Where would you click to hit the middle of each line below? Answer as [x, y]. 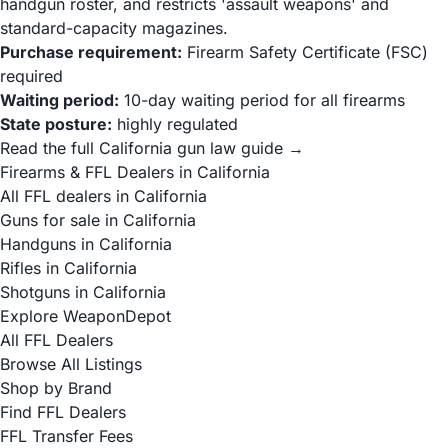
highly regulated [175, 124]
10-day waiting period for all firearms [262, 100]
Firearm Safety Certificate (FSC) [305, 52]
